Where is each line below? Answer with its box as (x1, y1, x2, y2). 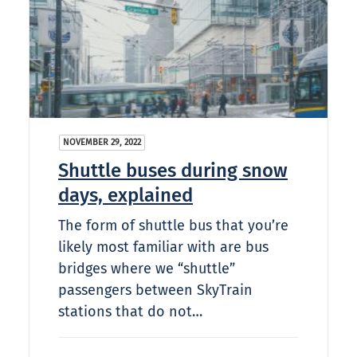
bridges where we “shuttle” (58, 260, 235, 278)
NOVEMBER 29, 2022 (63, 137, 141, 148)
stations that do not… (58, 303, 202, 321)
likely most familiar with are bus (58, 238, 269, 257)
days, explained (58, 184, 193, 207)
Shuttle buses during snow (58, 159, 288, 182)
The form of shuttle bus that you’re (58, 217, 288, 235)
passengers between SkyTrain (58, 281, 253, 300)
